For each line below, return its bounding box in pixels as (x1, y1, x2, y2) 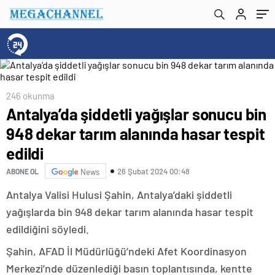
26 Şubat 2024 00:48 (117, 166, 190, 176)
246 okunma (6, 90, 55, 101)
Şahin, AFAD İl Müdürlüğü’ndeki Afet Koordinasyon (6, 244, 247, 258)
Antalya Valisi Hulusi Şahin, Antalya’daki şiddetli (6, 188, 232, 201)
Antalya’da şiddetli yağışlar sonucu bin (6, 104, 267, 123)
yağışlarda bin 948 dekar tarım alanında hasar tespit (6, 205, 254, 219)
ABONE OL (6, 166, 39, 176)
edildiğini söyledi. (6, 222, 89, 236)
